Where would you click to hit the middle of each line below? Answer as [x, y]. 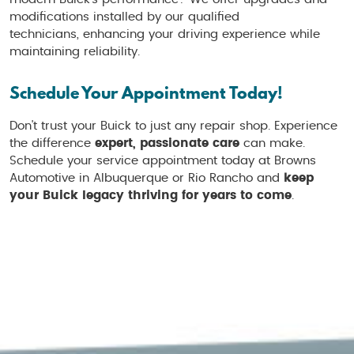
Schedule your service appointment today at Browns [163, 161]
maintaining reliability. [75, 52]
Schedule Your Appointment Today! [146, 93]
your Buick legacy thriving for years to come [151, 196]
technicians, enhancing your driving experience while [165, 35]
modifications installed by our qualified [124, 17]
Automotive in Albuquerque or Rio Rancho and [147, 179]
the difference [52, 144]
